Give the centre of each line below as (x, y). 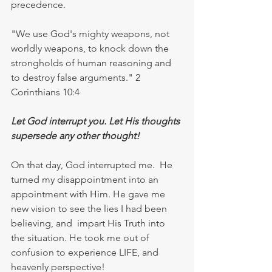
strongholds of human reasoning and (92, 63)
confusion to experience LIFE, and (86, 252)
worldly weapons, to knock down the (91, 48)
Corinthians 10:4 (45, 92)
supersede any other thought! (75, 135)
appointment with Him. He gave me (89, 194)
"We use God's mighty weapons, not (91, 33)
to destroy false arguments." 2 (77, 77)
